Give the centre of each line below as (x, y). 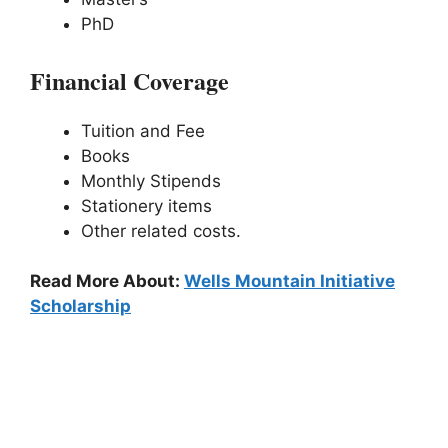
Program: (80, 398)
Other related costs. (161, 230)
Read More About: (107, 281)
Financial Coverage (129, 80)
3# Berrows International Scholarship (222, 362)
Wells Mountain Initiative (289, 281)
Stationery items (146, 205)
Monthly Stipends (151, 180)
